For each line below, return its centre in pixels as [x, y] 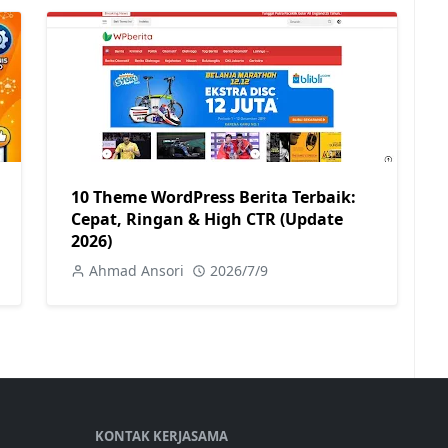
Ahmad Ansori [136, 270]
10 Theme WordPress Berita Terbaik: [213, 197]
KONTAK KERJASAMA [161, 436]
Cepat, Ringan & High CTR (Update [207, 219]
